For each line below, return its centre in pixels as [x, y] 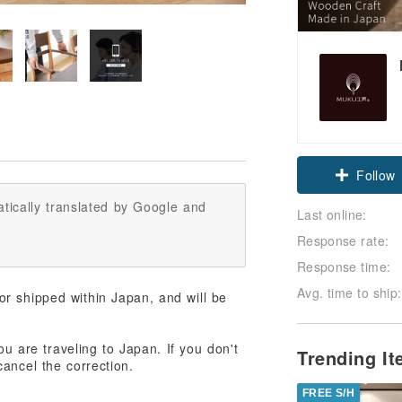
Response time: [344, 266]
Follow [376, 175]
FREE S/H [329, 393]
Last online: [332, 214]
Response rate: [343, 240]
